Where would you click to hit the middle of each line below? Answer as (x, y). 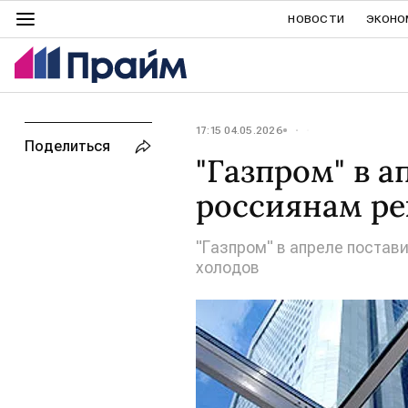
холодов (228, 267)
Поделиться (67, 146)
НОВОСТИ (316, 19)
